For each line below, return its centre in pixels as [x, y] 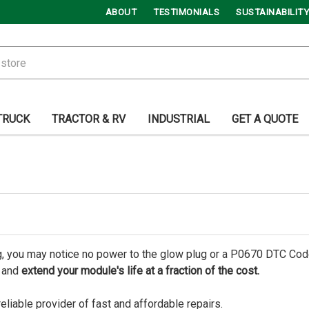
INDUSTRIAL [179, 119]
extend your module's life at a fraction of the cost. [140, 271]
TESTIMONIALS [186, 12]
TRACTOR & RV [89, 119]
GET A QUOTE [265, 119]
